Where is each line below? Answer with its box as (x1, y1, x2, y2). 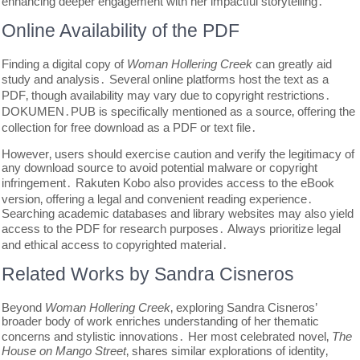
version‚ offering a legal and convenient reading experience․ (2, 192, 314, 206)
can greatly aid (252, 57, 333, 71)
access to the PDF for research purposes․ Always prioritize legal (2, 222, 342, 235)
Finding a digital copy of (2, 57, 128, 71)
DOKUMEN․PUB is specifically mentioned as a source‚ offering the (2, 104, 356, 118)
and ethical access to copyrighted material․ (2, 238, 229, 252)
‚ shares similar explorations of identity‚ (126, 344, 329, 358)
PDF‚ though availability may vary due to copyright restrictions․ (2, 88, 332, 102)
